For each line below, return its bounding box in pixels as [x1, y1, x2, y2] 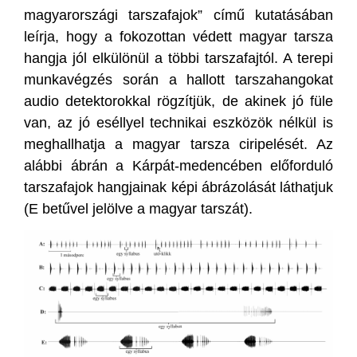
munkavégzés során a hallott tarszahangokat [24, 71, 333, 88]
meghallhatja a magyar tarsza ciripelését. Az [24, 135, 333, 152]
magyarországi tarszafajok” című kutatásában [24, 6, 333, 23]
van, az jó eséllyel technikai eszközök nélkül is [24, 114, 333, 131]
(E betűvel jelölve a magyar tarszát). [24, 200, 253, 217]
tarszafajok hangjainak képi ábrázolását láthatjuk [24, 178, 333, 195]
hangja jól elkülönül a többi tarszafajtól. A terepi [24, 49, 333, 66]
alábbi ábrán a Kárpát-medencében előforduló [24, 157, 333, 174]
